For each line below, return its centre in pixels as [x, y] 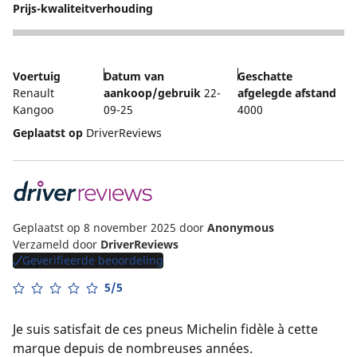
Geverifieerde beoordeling [93, 260]
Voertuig [37, 76]
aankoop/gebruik [153, 93]
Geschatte [265, 76]
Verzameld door [57, 244]
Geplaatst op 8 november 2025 [96, 227]
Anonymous [241, 227]
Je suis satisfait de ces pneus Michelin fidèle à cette [165, 329]
